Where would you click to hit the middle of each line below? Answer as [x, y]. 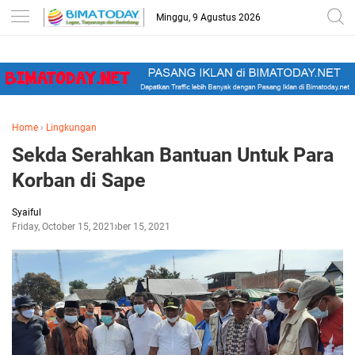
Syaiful [27, 213]
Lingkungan [71, 128]
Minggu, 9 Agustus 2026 [209, 17]
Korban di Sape [79, 181]
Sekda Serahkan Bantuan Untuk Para [173, 155]
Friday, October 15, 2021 [63, 227]
